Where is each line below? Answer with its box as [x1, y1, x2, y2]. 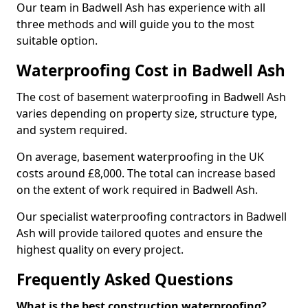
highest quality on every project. [16, 242, 184, 257]
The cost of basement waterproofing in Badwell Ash [16, 89, 286, 104]
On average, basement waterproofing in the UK [16, 149, 264, 164]
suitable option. [16, 33, 98, 48]
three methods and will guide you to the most [16, 16, 254, 32]
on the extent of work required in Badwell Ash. [16, 182, 258, 197]
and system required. [16, 122, 127, 137]
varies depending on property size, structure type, [16, 106, 277, 121]
